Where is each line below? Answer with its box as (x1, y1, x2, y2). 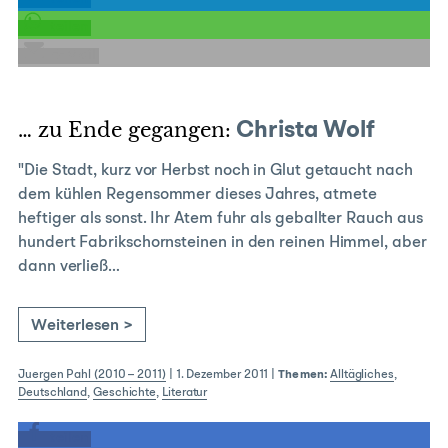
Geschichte (92, 387, 157, 399)
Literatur (162, 387, 208, 399)
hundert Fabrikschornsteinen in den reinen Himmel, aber (18, 235, 427, 251)
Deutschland (18, 387, 88, 399)
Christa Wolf (231, 119, 375, 143)
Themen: (278, 369, 328, 381)
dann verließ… (18, 259, 120, 275)
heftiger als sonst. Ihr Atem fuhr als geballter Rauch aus (18, 211, 423, 227)
